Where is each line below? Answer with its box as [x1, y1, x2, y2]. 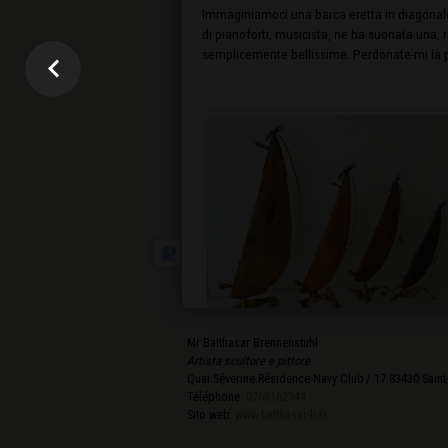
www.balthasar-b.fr [235, 408, 327, 422]
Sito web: [187, 408, 235, 422]
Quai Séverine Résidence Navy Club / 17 [187, 372, 386, 386]
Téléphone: [187, 390, 246, 404]
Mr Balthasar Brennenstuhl [187, 336, 318, 350]
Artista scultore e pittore [187, 354, 310, 368]
